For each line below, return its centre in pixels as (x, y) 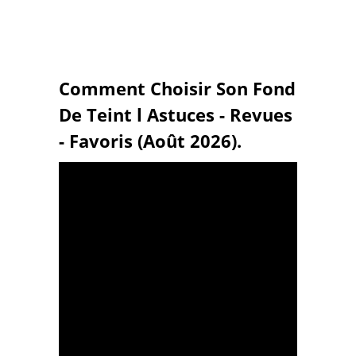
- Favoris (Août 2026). (150, 141)
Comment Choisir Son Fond (177, 89)
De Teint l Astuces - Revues (176, 115)
